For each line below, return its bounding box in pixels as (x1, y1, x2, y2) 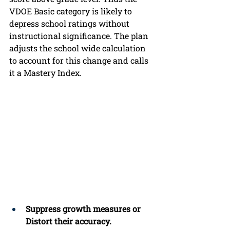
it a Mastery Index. (9, 67, 86, 79)
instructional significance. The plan (9, 30, 150, 42)
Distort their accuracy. (26, 216, 111, 227)
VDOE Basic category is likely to (9, 6, 134, 17)
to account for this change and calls (9, 55, 150, 66)
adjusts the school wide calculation (9, 43, 148, 54)
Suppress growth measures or (26, 203, 143, 215)
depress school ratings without (9, 18, 131, 29)
